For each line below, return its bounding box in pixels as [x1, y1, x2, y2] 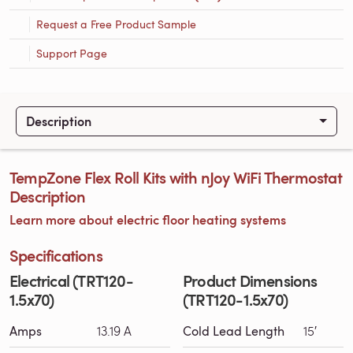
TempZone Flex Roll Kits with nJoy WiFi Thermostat [9, 165, 342, 188]
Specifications [9, 243, 102, 266]
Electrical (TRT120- [9, 269, 133, 292]
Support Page [36, 45, 107, 61]
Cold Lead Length [183, 321, 284, 340]
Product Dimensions [183, 269, 318, 292]
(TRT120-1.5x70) [183, 288, 288, 310]
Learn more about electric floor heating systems [9, 210, 286, 229]
